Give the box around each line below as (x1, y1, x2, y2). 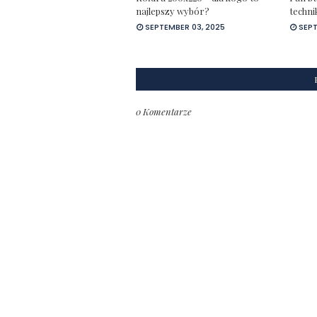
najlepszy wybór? (136, 4, 209, 17)
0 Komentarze (136, 105, 192, 117)
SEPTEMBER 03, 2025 (145, 21, 225, 33)
